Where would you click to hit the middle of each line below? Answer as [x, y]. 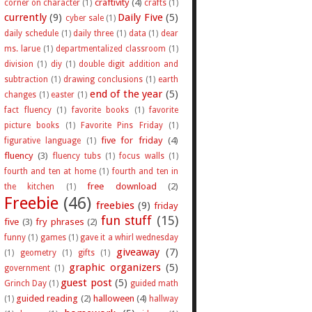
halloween [114, 298]
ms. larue [22, 48]
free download [122, 186]
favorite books [100, 110]
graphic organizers [115, 267]
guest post [86, 282]
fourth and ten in [145, 171]
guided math [154, 283]
